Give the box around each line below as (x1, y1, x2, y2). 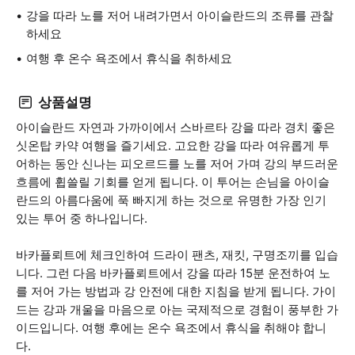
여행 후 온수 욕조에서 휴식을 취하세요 (26, 51, 232, 66)
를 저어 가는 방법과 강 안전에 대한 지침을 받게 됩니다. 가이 (16, 284, 336, 299)
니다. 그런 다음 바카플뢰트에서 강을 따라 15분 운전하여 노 (16, 265, 330, 281)
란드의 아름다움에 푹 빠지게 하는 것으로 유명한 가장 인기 (16, 193, 326, 208)
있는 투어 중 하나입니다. (16, 211, 147, 226)
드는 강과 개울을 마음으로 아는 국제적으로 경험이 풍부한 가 (16, 302, 338, 317)
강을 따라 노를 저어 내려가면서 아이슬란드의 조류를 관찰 (26, 8, 334, 23)
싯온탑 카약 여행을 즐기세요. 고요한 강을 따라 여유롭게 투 (16, 138, 330, 153)
